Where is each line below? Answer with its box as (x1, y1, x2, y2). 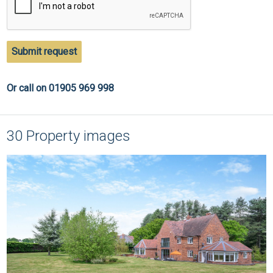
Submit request (12, 46, 77, 58)
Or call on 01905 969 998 (7, 82, 115, 94)
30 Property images (7, 127, 131, 145)
